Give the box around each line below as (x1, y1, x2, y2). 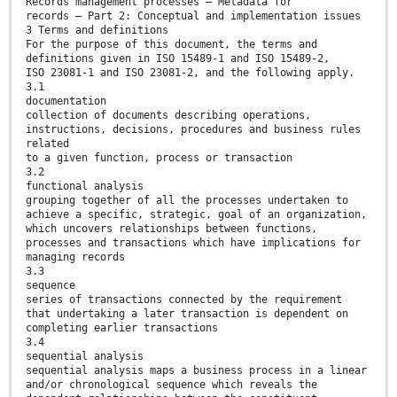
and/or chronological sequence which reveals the (26, 378, 317, 392)
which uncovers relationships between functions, (26, 222, 317, 236)
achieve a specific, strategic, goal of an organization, (26, 208, 367, 222)
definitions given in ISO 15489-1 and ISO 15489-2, (26, 52, 330, 66)
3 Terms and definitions (26, 24, 168, 37)
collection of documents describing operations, (26, 109, 311, 122)
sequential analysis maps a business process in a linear (26, 364, 367, 378)
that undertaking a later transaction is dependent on (26, 307, 348, 321)
